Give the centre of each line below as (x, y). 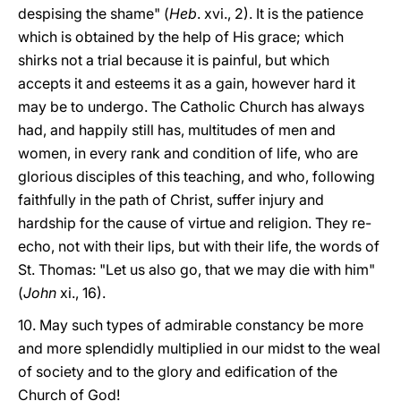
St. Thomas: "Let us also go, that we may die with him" (196, 269)
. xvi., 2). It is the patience (280, 13)
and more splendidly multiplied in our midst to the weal (199, 348)
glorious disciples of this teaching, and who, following (196, 176)
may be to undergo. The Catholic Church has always (191, 107)
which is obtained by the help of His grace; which (181, 37)
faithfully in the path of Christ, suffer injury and (171, 200)
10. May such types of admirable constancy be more (191, 325)
